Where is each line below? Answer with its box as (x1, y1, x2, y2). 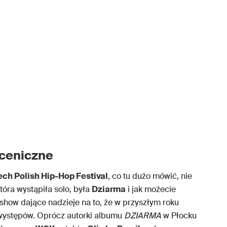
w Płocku (161, 210, 197, 221)
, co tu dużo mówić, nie (108, 170, 192, 181)
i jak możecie (126, 183, 176, 195)
